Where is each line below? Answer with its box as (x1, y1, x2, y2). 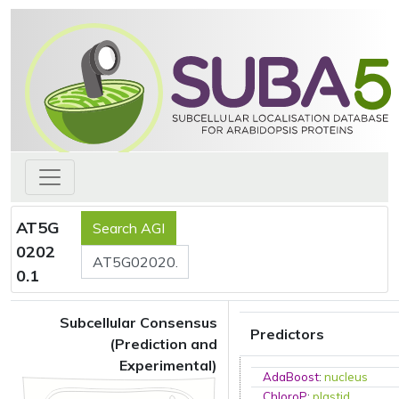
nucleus (324, 370, 369, 384)
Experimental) (119, 356, 217, 374)
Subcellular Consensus (60, 313, 217, 331)
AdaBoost (263, 370, 320, 384)
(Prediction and (110, 335, 217, 353)
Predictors (250, 325, 324, 343)
